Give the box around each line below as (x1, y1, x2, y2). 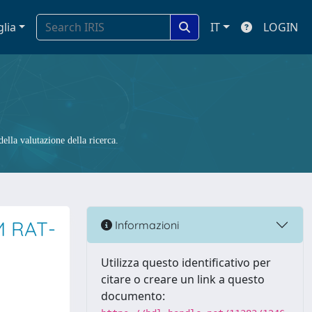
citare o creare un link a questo (101, 272, 265, 287)
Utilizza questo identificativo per (101, 255, 271, 270)
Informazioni (112, 217, 179, 232)
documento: (101, 288, 165, 304)
